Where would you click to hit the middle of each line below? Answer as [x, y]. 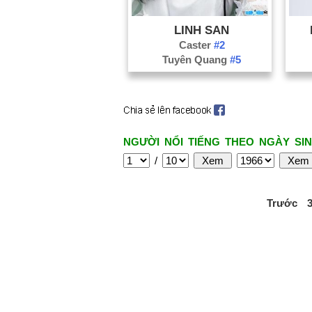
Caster [196, 45]
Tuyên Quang [196, 59]
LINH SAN [202, 30]
